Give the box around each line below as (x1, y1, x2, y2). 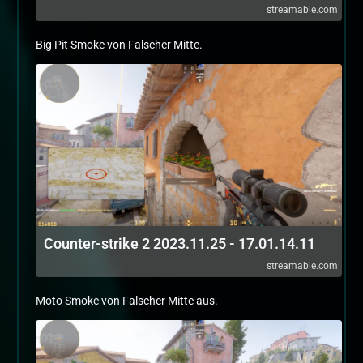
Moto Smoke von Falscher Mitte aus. (36, 294, 218, 307)
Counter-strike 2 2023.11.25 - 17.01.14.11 (44, 235, 315, 252)
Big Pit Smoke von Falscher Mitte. (36, 38, 203, 51)
